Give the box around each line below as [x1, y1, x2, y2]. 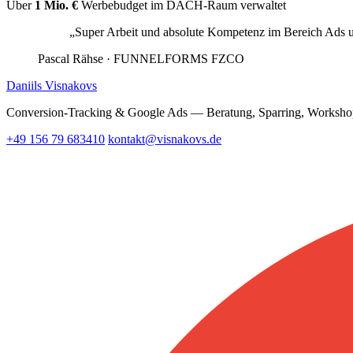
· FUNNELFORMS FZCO [103, 52, 244, 66]
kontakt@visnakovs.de [108, 132, 221, 147]
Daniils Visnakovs [6, 79, 97, 93]
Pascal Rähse [38, 52, 103, 66]
